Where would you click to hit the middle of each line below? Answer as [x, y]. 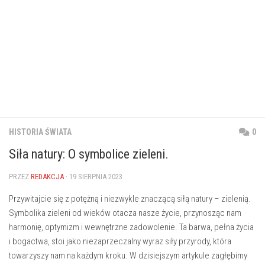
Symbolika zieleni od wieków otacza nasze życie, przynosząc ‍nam [125, 213]
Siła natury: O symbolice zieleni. [89, 154]
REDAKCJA [47, 177]
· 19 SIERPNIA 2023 [93, 177]
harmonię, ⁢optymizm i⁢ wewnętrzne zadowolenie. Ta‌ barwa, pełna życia [131, 227]
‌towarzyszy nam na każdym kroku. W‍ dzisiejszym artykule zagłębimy [128, 256]
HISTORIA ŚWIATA [40, 132]
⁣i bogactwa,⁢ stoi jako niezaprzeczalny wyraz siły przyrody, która [120, 241]
